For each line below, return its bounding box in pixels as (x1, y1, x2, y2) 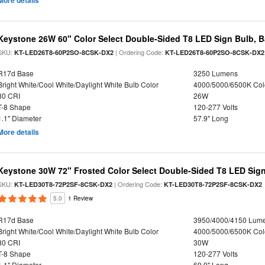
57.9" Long (193, 113, 228, 123)
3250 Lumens (193, 68, 238, 78)
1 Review (68, 194, 93, 202)
